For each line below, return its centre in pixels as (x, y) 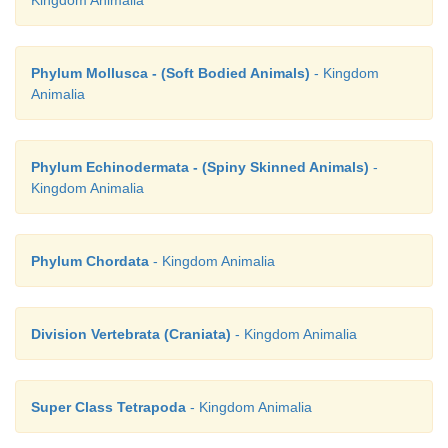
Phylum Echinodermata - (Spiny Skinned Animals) (200, 167)
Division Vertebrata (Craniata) (131, 334)
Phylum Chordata (90, 261)
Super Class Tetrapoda (108, 407)
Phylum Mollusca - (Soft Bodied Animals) (170, 73)
